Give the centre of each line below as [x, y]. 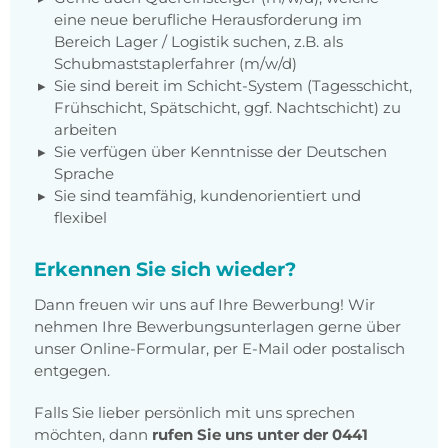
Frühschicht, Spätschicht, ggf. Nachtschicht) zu [227, 108]
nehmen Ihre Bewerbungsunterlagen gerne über [217, 327]
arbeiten [85, 130]
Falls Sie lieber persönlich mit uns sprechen [194, 413]
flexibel [80, 218]
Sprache [84, 174]
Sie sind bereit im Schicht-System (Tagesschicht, [233, 86]
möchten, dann [93, 435]
